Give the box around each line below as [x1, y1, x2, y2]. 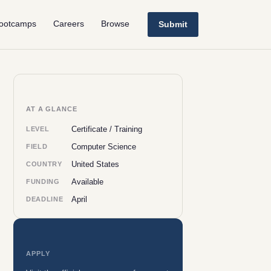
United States [71, 160, 120, 169]
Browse [101, 19, 129, 29]
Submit [158, 19, 188, 29]
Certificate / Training [71, 125, 143, 134]
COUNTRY [26, 160, 62, 168]
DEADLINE [26, 195, 64, 203]
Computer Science [71, 142, 137, 151]
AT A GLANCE [26, 105, 77, 113]
